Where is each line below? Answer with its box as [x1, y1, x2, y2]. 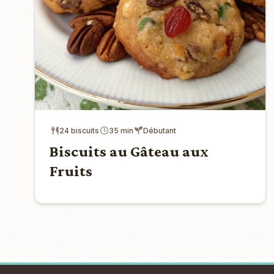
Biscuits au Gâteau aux [50, 142, 209, 160]
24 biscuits [59, 125, 99, 135]
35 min [109, 125, 133, 135]
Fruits [50, 161, 92, 180]
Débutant [143, 125, 176, 135]
